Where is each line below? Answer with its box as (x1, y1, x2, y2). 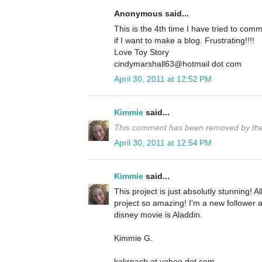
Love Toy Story (114, 47, 169, 57)
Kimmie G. (114, 233, 153, 243)
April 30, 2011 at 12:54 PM (114, 138, 212, 148)
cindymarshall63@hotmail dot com (114, 59, 242, 69)
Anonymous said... (114, 9, 189, 19)
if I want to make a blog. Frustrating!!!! (114, 36, 254, 46)
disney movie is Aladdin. (114, 210, 202, 220)
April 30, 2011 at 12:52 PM (114, 74, 212, 84)
